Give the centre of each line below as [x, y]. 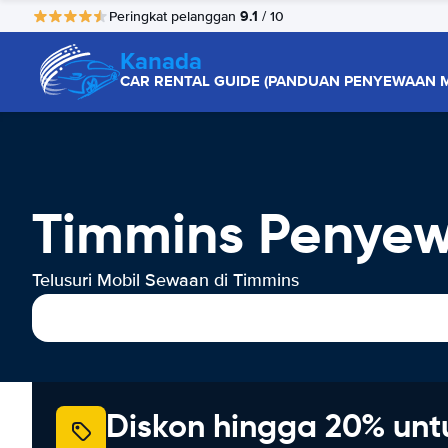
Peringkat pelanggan [174, 16]
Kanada [161, 60]
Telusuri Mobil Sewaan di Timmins [165, 280]
